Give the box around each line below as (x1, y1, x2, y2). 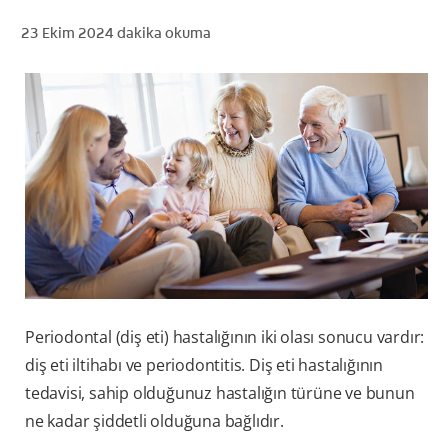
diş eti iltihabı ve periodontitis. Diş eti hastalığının (25, 354, 383, 377)
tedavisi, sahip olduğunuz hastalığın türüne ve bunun (25, 382, 415, 405)
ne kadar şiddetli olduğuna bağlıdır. (25, 410, 284, 433)
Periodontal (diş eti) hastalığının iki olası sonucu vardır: (25, 326, 425, 349)
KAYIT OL (356, 134, 416, 150)
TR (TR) (364, 90, 416, 106)
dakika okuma (116, 23, 211, 42)
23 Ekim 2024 (20, 23, 117, 42)
